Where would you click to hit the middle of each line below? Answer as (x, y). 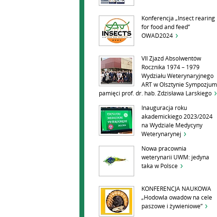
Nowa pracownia (164, 149)
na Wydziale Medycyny (172, 125)
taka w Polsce (160, 166)
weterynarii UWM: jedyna (175, 157)
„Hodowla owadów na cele (177, 198)
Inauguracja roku (164, 108)
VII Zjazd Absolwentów (171, 59)
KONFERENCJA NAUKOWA (176, 189)
